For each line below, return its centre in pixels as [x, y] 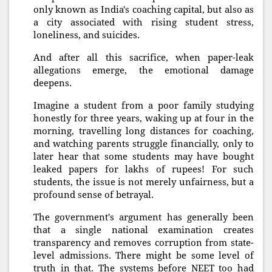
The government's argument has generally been [144, 218]
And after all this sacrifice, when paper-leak [144, 58]
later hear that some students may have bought [144, 157]
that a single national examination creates [144, 230]
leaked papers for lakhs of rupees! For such [144, 170]
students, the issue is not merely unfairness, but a [144, 182]
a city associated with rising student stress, [144, 23]
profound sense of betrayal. [93, 195]
